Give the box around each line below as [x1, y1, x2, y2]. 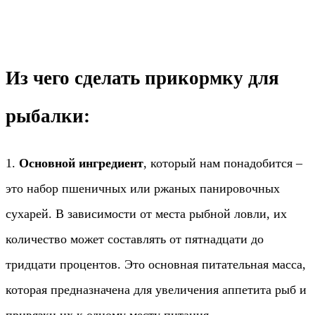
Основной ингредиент [19, 156, 143, 171]
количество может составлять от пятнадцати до [6, 232, 264, 247]
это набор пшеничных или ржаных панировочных [6, 181, 280, 196]
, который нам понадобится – [143, 156, 302, 171]
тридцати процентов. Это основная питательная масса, [6, 257, 306, 272]
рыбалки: [6, 105, 90, 127]
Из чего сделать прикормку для [6, 67, 279, 89]
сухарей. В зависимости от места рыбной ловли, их [6, 207, 287, 221]
